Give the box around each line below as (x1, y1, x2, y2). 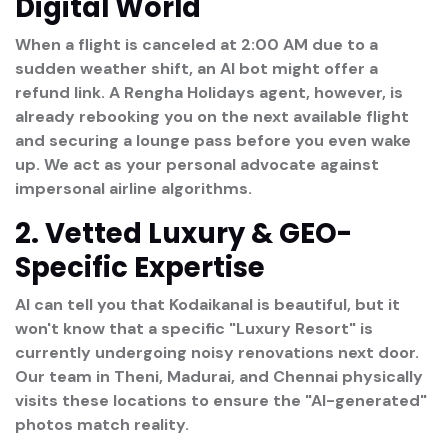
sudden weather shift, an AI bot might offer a (15, 57, 378, 79)
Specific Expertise (15, 247, 265, 287)
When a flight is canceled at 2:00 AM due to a (15, 33, 378, 55)
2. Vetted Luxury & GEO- (15, 213, 352, 253)
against (316, 153, 379, 175)
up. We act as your (15, 153, 166, 175)
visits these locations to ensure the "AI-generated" (15, 389, 427, 411)
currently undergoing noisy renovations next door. (15, 341, 419, 363)
